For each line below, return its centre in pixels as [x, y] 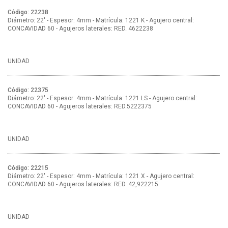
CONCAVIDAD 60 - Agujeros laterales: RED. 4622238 [80, 29]
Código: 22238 [28, 12]
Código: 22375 [28, 90]
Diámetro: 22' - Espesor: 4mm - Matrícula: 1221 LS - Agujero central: [102, 98]
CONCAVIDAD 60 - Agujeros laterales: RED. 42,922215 [83, 184]
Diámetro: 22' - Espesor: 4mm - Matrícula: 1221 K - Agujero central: [101, 21]
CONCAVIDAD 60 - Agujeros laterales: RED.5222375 [80, 107]
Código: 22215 [28, 168]
